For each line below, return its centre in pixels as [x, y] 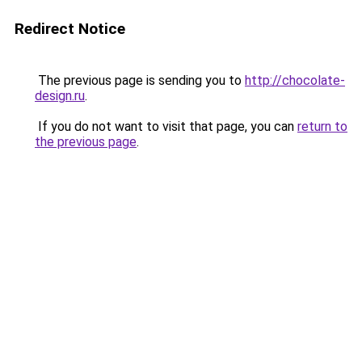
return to [322, 126]
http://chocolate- [295, 80]
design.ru [60, 96]
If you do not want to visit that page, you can [166, 126]
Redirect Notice [70, 29]
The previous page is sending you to [140, 80]
